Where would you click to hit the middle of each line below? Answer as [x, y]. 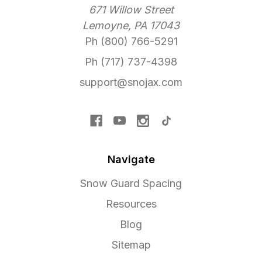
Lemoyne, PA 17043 [131, 26]
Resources [131, 204]
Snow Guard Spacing [131, 184]
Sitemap [131, 245]
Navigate [131, 160]
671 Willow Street [131, 10]
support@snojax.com [131, 82]
